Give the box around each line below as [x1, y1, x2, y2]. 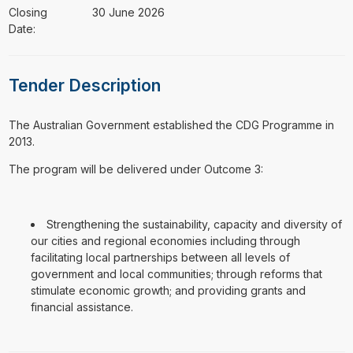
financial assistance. [30, 300, 133, 314]
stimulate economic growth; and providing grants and [30, 284, 306, 297]
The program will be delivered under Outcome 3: [8, 162, 263, 176]
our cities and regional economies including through [30, 234, 300, 247]
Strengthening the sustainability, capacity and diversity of [46, 217, 342, 231]
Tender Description [8, 76, 161, 96]
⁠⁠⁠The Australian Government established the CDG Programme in [8, 118, 334, 132]
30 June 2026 [92, 5, 165, 19]
